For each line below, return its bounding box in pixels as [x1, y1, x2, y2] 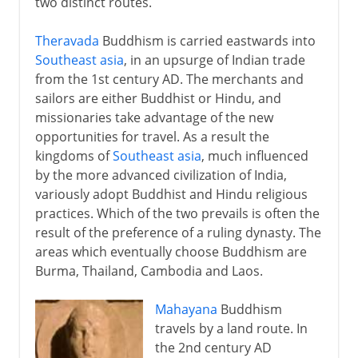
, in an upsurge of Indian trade [123, 50, 305, 69]
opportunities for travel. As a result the [34, 127, 269, 145]
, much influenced [201, 146, 308, 165]
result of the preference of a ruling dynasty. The [34, 223, 321, 241]
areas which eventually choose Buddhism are [34, 242, 307, 261]
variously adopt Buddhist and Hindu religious [34, 185, 308, 203]
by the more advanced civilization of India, [34, 165, 287, 184]
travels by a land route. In [154, 319, 308, 337]
